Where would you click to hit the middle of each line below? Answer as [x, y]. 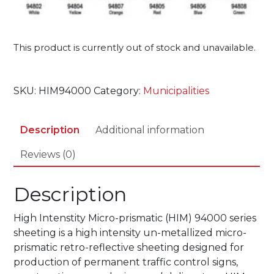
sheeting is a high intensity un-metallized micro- [130, 233]
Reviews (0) [48, 155]
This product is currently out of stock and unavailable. [135, 48]
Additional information [150, 130]
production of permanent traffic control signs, [126, 262]
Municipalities [176, 91]
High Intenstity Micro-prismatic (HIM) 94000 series [135, 218]
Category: [119, 91]
